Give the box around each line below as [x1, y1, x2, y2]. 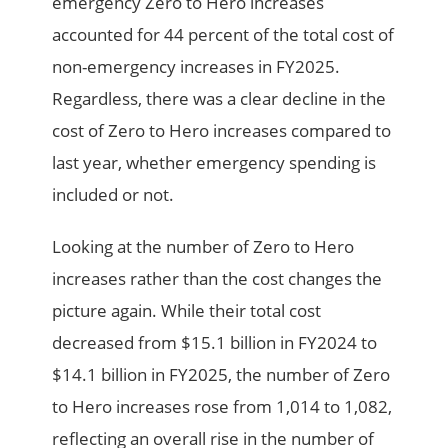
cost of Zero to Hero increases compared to [52, 118, 392, 142]
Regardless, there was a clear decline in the [52, 86, 387, 110]
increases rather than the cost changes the [52, 266, 383, 290]
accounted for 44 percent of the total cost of [52, 22, 395, 46]
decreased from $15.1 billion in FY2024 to [52, 330, 378, 354]
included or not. [52, 182, 175, 206]
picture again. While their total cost [52, 298, 322, 322]
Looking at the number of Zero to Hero [52, 234, 355, 258]
